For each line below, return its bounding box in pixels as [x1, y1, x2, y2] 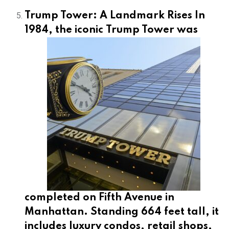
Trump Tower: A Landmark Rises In [25, 10, 205, 21]
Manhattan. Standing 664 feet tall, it [25, 207, 219, 217]
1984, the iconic [25, 25, 106, 35]
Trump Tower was [106, 25, 198, 35]
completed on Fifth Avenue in [25, 192, 174, 203]
